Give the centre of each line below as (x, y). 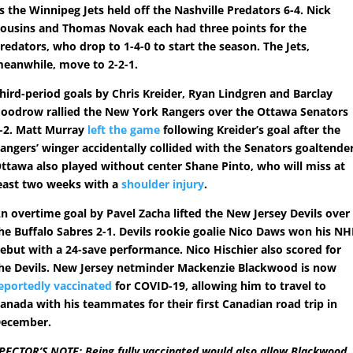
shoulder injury (163, 184)
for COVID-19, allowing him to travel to (219, 286)
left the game (124, 130)
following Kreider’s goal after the (251, 130)
